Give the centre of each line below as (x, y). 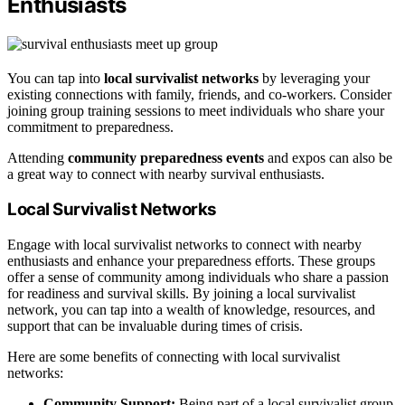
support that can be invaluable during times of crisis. (155, 326)
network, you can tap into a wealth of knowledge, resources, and (191, 310)
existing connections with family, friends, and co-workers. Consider (199, 94)
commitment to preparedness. (90, 127)
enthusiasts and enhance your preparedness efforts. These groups (191, 261)
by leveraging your (314, 78)
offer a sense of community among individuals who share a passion (198, 278)
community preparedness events (166, 157)
